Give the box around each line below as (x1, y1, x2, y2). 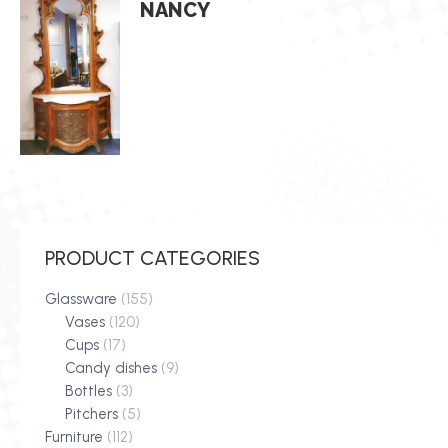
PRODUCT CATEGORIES (45, 246, 260, 271)
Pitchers (65, 405, 118, 424)
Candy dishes (65, 359, 157, 378)
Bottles (65, 382, 112, 401)
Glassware (45, 290, 117, 309)
